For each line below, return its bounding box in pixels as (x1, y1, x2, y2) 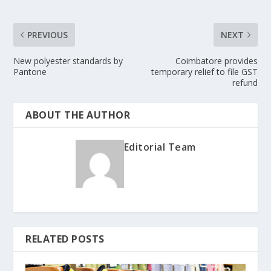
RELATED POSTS (25, 232, 105, 246)
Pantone (13, 65, 47, 77)
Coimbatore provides (175, 54, 258, 67)
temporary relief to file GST (151, 65, 258, 77)
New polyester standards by (13, 54, 123, 67)
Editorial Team (123, 140, 196, 154)
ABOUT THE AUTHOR (25, 108, 131, 122)
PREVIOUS (27, 28, 68, 41)
